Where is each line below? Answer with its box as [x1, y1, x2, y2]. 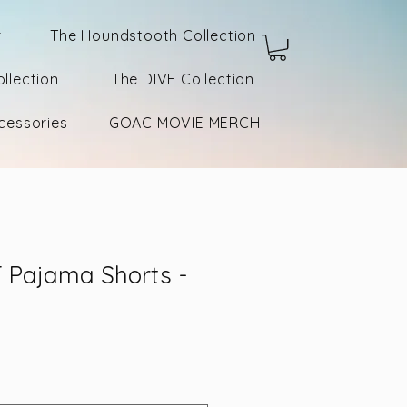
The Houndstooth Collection [50, 26, 257, 45]
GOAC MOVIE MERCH [108, 114, 261, 132]
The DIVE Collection [111, 70, 255, 88]
